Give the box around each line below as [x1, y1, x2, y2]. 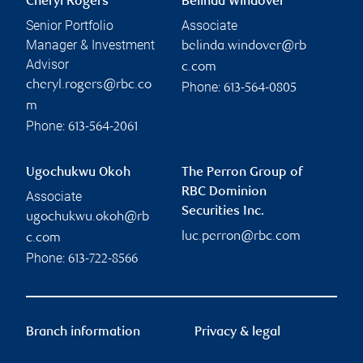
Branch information [26, 325, 140, 340]
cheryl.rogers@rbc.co [26, 78, 152, 92]
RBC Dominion [181, 185, 267, 199]
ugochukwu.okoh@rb [26, 210, 149, 224]
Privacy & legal [194, 325, 280, 340]
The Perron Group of [181, 165, 302, 180]
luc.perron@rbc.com [181, 229, 301, 244]
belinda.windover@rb [181, 39, 306, 53]
